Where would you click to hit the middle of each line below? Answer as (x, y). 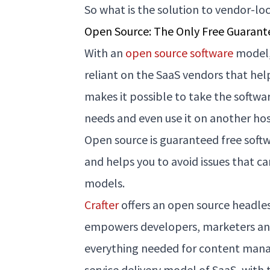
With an (105, 52)
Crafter (102, 204)
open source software (180, 52)
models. (105, 183)
